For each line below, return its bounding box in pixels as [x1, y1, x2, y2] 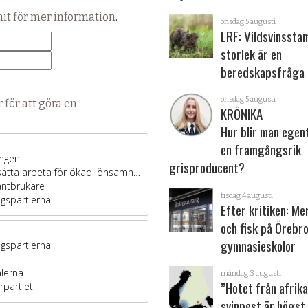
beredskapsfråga [221, 61, 305, 82]
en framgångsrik [221, 140, 302, 160]
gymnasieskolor [221, 235, 296, 256]
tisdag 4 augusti [221, 190, 274, 200]
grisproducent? [168, 157, 245, 178]
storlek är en [221, 43, 283, 64]
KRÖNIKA [221, 104, 263, 124]
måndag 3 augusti [221, 269, 282, 278]
